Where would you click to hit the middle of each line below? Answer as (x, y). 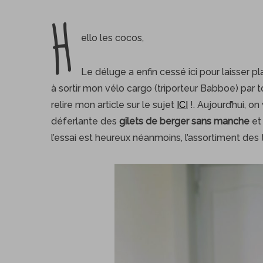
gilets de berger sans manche (184, 121)
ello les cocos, (112, 38)
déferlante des (85, 121)
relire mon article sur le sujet (114, 105)
